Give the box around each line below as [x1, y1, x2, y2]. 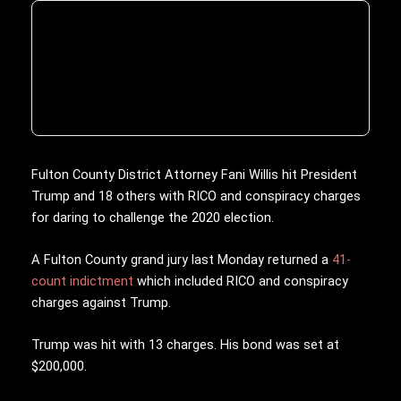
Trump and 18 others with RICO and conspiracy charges [31, 187, 361, 204]
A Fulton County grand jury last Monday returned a [31, 251, 332, 268]
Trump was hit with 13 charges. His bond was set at [31, 337, 339, 354]
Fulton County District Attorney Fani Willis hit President [31, 166, 357, 183]
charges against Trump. [31, 294, 171, 311]
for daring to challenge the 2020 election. [31, 209, 274, 226]
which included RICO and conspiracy [133, 272, 348, 289]
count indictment [31, 272, 133, 289]
